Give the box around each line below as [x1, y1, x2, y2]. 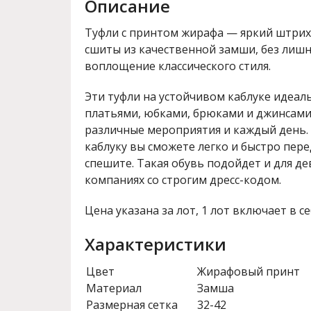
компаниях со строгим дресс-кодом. [85, 172, 281, 187]
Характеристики [85, 233, 226, 255]
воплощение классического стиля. [85, 58, 271, 74]
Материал [86, 280, 142, 296]
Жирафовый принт [197, 264, 300, 279]
